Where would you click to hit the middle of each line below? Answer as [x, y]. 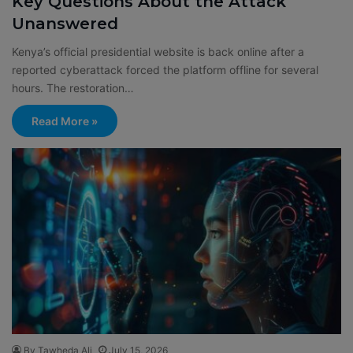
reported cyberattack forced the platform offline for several [165, 69]
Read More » [65, 121]
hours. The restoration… [73, 87]
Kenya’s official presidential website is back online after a [158, 51]
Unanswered [65, 23]
